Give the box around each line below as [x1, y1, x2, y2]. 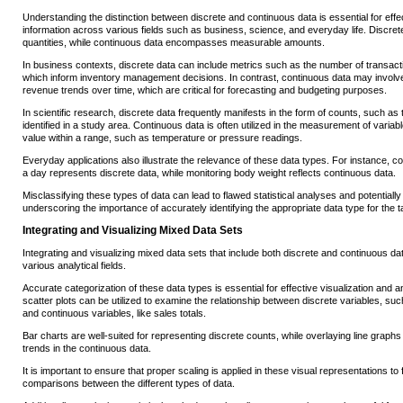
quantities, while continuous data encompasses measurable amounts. [22, 37, 325, 49]
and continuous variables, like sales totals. [22, 308, 206, 319]
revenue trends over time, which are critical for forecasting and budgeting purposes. [22, 85, 387, 96]
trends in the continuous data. [22, 343, 151, 354]
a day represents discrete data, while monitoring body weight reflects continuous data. [22, 167, 396, 179]
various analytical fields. [22, 260, 126, 272]
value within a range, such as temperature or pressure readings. [22, 132, 302, 144]
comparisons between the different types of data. [22, 378, 235, 390]
